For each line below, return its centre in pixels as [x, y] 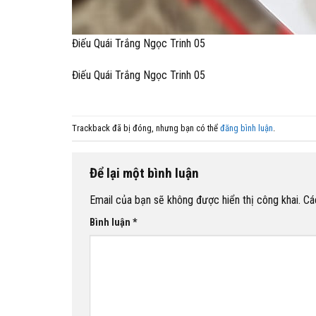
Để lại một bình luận [146, 174]
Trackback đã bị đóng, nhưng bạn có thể [146, 128]
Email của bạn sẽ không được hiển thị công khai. [195, 200]
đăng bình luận [247, 128]
